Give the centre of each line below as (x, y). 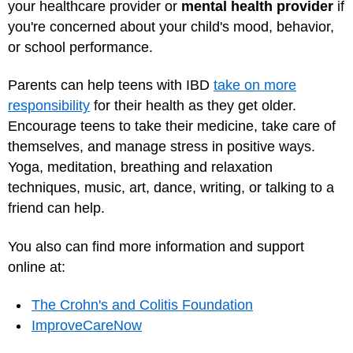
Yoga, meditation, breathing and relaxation (140, 167)
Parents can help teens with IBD (111, 85)
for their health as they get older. (193, 106)
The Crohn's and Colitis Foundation (142, 305)
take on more (255, 85)
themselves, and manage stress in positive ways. (162, 147)
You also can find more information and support (156, 246)
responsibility (49, 106)
